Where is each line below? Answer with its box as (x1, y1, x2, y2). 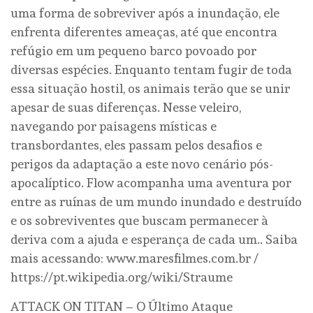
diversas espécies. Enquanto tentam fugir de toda (10, 62, 292, 78)
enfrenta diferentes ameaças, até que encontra (10, 24, 277, 40)
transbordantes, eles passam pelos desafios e (10, 138, 262, 153)
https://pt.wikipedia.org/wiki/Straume (10, 270, 233, 285)
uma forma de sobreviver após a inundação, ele (10, 6, 279, 21)
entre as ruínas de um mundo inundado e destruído (10, 194, 302, 210)
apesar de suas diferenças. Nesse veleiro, (10, 100, 241, 115)
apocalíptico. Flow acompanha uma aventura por (10, 175, 291, 191)
